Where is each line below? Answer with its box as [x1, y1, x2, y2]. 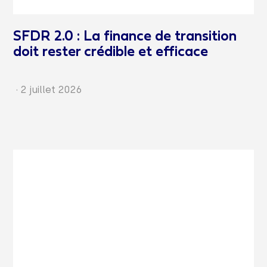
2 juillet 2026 [20, 84, 82, 96]
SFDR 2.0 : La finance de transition [13, 30, 237, 44]
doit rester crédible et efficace [13, 46, 209, 60]
